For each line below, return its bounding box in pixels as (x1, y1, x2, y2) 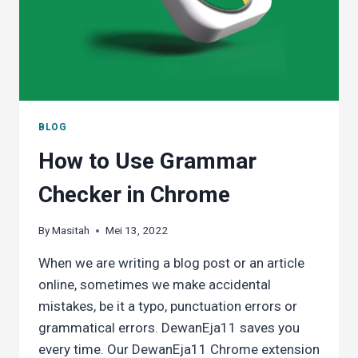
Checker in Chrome (38, 181, 230, 208)
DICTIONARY (98, 34, 169, 47)
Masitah (52, 224, 90, 237)
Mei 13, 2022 (105, 224, 169, 237)
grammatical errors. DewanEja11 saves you (38, 320, 300, 336)
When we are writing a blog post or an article (38, 255, 304, 272)
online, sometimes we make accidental (38, 276, 271, 293)
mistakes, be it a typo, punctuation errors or (38, 298, 297, 315)
